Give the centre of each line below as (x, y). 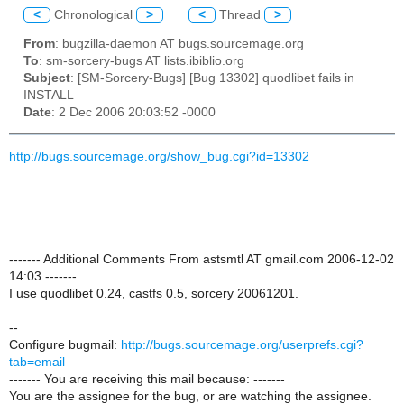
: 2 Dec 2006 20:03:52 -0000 (133, 113)
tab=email (37, 362)
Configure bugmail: (65, 344)
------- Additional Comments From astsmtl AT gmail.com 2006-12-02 (202, 259)
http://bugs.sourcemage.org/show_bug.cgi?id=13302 (159, 156)
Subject (47, 78)
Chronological (93, 14)
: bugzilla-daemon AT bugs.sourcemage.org (179, 44)
